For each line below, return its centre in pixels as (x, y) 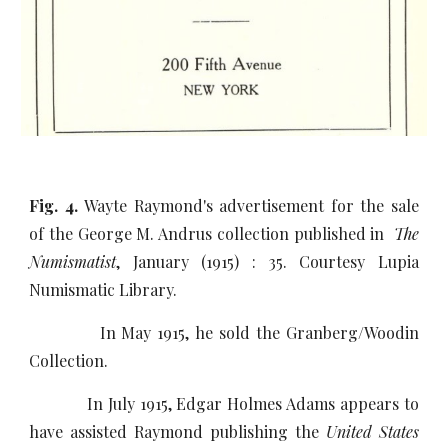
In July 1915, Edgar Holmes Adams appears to (224, 403)
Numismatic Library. (103, 289)
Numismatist (73, 261)
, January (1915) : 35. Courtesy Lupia (267, 261)
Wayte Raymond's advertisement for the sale (251, 205)
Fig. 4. (57, 205)
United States (372, 431)
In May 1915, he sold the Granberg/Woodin (224, 332)
